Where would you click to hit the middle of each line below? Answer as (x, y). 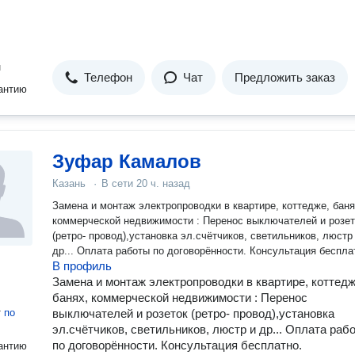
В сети (119, 183)
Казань (69, 183)
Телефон (108, 77)
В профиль (82, 266)
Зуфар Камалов (127, 161)
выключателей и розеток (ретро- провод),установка (193, 313)
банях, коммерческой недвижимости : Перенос (180, 298)
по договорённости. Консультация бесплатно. (177, 345)
